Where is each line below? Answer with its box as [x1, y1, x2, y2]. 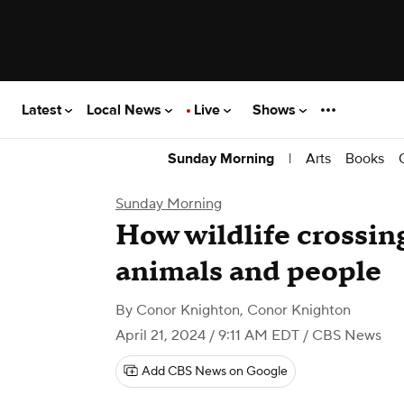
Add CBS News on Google [142, 363, 288, 380]
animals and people [115, 253, 381, 290]
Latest [22, 100, 65, 119]
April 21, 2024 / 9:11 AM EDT [115, 326, 299, 344]
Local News [87, 100, 165, 119]
